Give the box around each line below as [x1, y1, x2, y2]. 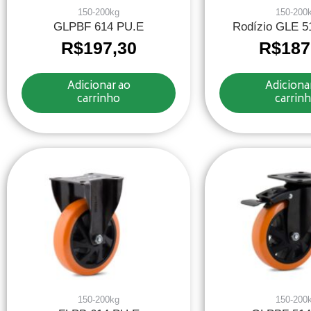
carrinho [77, 90, 121, 110]
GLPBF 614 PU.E [53, 20, 144, 34]
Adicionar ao [67, 77, 131, 96]
